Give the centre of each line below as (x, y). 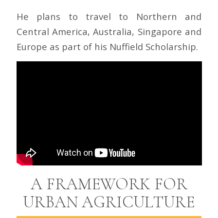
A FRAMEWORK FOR (109, 184)
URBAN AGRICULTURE (109, 202)
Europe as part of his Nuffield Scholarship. (107, 46)
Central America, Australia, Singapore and (109, 31)
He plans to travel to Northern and (109, 16)
